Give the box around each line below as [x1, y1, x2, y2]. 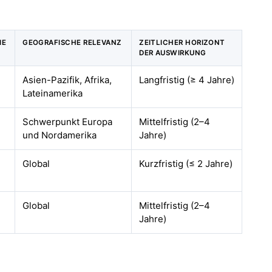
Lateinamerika [22, 87, 83, 99]
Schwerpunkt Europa [22, 116, 113, 127]
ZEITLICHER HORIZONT [139, 38, 225, 47]
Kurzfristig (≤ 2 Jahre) [139, 158, 233, 169]
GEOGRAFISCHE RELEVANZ [22, 38, 122, 47]
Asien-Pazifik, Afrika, [22, 74, 112, 86]
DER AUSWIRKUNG [139, 49, 206, 57]
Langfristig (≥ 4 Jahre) [139, 74, 235, 86]
